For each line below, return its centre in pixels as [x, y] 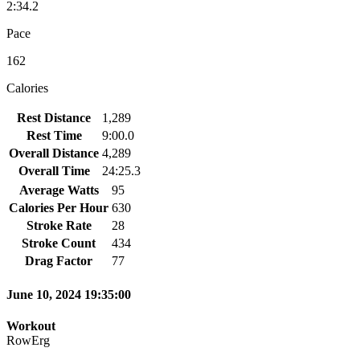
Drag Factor [59, 260]
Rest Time [54, 135]
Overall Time [54, 170]
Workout [31, 326]
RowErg [28, 341]
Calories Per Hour [59, 207]
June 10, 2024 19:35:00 [69, 295]
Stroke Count [59, 243]
